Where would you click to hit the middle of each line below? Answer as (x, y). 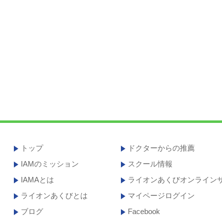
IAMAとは (37, 180)
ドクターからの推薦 (162, 148)
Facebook (144, 211)
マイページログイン (162, 195)
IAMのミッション (50, 164)
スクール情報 (150, 164)
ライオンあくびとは (54, 195)
